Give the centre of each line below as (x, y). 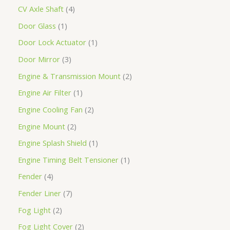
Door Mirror (39, 59)
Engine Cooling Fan (50, 109)
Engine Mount (42, 126)
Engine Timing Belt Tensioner (68, 159)
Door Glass (37, 25)
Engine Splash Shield (52, 143)
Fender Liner (40, 193)
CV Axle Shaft (41, 9)
